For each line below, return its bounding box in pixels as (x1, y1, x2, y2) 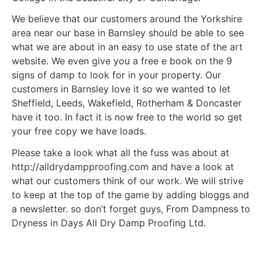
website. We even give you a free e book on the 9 (12, 55, 232, 67)
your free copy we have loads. (12, 125, 146, 137)
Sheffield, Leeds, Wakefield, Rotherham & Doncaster (12, 97, 242, 109)
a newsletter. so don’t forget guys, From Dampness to (12, 203, 250, 215)
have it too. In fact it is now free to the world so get (12, 111, 242, 123)
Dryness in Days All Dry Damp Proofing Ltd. (12, 217, 206, 229)
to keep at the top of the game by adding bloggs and (12, 189, 249, 201)
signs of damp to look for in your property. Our (12, 69, 221, 81)
